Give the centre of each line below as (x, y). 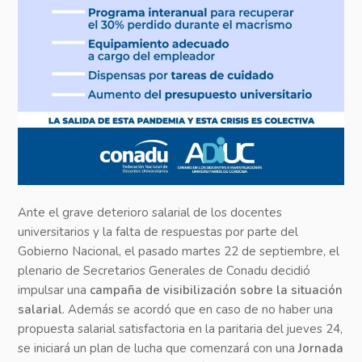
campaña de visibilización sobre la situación (217, 290)
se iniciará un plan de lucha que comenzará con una (158, 349)
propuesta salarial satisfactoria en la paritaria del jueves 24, (181, 329)
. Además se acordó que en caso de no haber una (198, 310)
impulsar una (54, 290)
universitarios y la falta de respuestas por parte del (158, 232)
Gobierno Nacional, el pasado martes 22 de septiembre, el (179, 252)
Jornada (321, 349)
